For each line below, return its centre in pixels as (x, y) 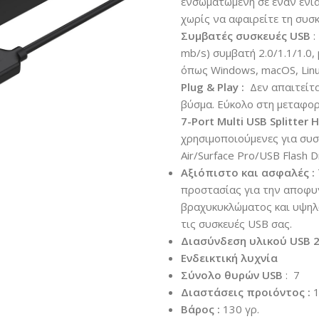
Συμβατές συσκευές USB (245, 36)
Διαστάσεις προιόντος (242, 292)
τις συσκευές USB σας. (236, 224)
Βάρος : (200, 309)
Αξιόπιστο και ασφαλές (245, 172)
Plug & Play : (214, 87)
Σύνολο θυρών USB (231, 275)
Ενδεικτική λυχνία (229, 258)
